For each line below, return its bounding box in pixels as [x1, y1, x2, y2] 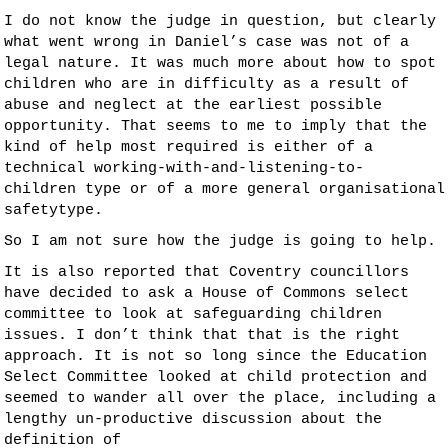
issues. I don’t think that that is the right [4, 327, 400, 345]
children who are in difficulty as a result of [4, 76, 409, 94]
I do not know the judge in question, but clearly [4, 13, 436, 31]
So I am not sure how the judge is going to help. [4, 233, 436, 251]
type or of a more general [76, 181, 319, 199]
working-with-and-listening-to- [94, 160, 364, 178]
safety [4, 202, 58, 220]
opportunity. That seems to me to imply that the [4, 118, 427, 136]
